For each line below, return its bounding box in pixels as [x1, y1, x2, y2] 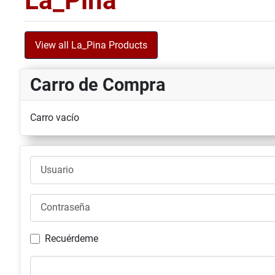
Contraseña [29, 194, 79, 206]
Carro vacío [30, 112, 79, 124]
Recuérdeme [45, 232, 98, 244]
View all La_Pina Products [35, 39, 147, 51]
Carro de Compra [30, 74, 166, 96]
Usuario [29, 157, 63, 169]
